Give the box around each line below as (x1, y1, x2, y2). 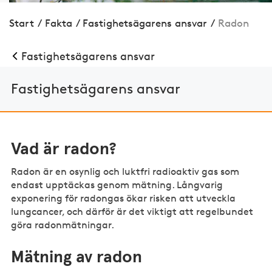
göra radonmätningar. (11, 219, 115, 231)
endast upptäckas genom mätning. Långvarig (11, 178, 223, 191)
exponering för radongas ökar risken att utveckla (11, 192, 236, 204)
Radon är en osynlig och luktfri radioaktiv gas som (11, 165, 240, 177)
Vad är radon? (11, 140, 117, 158)
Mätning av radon (11, 248, 143, 266)
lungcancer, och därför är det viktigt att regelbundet (11, 205, 254, 217)
